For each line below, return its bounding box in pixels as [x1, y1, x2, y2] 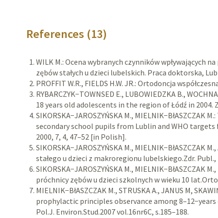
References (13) [26, 26, 108, 41]
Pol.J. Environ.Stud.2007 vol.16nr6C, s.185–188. [36, 207, 189, 217]
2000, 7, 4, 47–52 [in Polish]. [36, 132, 127, 142]
